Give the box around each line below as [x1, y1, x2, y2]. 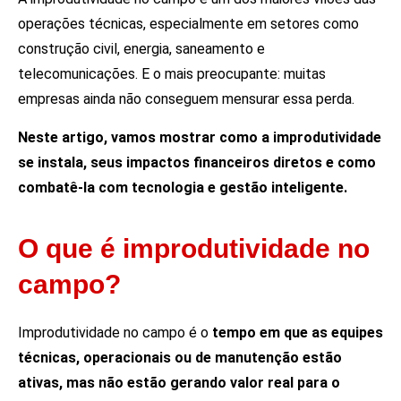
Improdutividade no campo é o [18, 324, 212, 342]
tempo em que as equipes [212, 324, 383, 342]
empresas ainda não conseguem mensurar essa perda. [18, 90, 354, 108]
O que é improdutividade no [18, 234, 370, 264]
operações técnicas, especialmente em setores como [18, 15, 359, 33]
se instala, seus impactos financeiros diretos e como [18, 153, 376, 171]
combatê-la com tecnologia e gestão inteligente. [18, 178, 351, 196]
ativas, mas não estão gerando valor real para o [18, 374, 340, 392]
